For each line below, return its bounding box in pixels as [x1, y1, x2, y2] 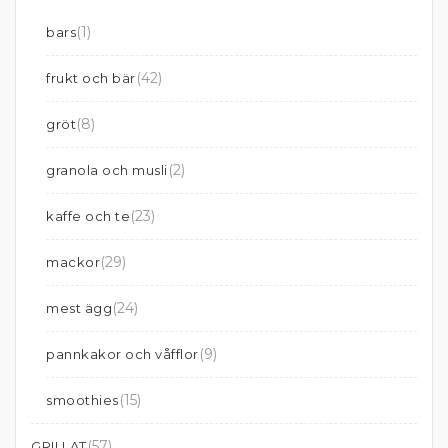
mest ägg [46, 300, 112, 316]
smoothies [46, 392, 119, 408]
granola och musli [46, 162, 168, 178]
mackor [46, 254, 100, 270]
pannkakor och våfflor [46, 346, 199, 362]
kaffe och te [46, 208, 130, 224]
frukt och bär [46, 70, 136, 86]
